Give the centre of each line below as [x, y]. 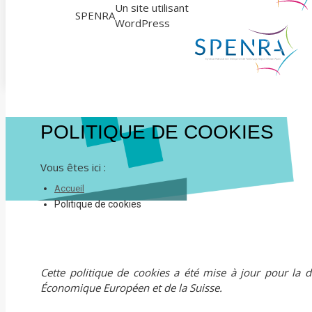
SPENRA [95, 15]
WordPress [142, 23]
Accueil [69, 189]
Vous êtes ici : [73, 167]
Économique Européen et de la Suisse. [131, 288]
